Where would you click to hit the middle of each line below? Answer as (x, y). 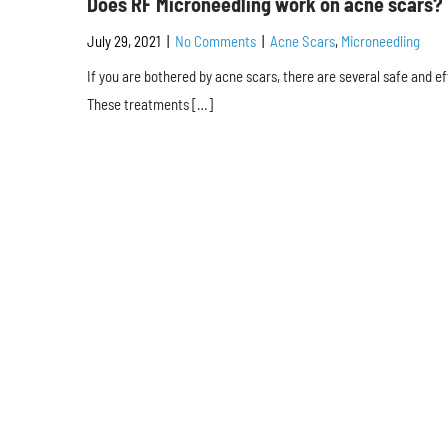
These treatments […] (150, 104)
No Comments (215, 41)
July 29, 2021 (124, 41)
